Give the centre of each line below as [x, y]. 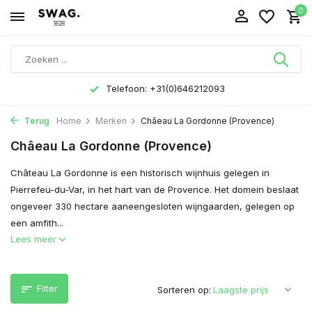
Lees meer [35, 239]
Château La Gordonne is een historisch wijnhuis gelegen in [140, 173]
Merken [111, 121]
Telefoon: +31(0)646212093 [164, 88]
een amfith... [37, 223]
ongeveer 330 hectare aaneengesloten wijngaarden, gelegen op [153, 206]
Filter [47, 288]
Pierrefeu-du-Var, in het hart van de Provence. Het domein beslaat [155, 189]
